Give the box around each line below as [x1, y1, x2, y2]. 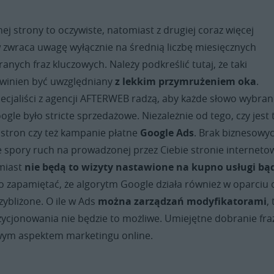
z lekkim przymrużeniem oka [115, 75, 257, 89]
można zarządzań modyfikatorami [98, 194, 267, 209]
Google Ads [140, 126, 194, 140]
